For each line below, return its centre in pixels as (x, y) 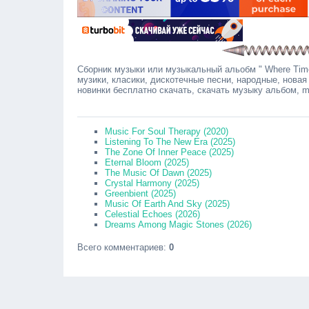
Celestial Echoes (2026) (152, 214)
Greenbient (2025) (140, 193)
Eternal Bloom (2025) (147, 162)
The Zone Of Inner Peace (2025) (169, 152)
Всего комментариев (120, 247)
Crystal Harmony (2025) (152, 183)
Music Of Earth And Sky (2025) (167, 204)
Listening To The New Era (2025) (170, 142)
